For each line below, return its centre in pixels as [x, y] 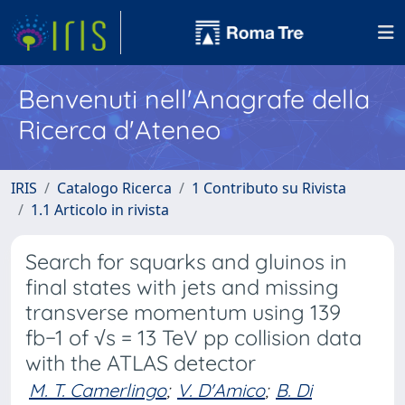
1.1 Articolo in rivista [100, 210]
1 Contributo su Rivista [269, 188]
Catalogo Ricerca [114, 188]
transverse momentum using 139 [183, 312]
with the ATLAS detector [141, 363]
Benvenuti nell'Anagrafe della [194, 99]
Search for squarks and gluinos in [186, 262]
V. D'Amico [221, 390]
